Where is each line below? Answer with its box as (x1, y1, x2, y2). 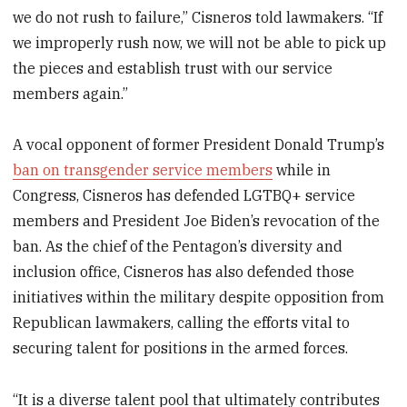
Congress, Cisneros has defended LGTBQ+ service (13, 186, 356, 205)
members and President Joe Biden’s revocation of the (13, 212, 381, 231)
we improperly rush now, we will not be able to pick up (13, 33, 387, 52)
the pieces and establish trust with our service (13, 58, 333, 77)
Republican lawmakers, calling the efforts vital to (13, 313, 351, 333)
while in (273, 161, 332, 180)
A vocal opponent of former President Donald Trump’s (13, 135, 385, 154)
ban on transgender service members (13, 161, 273, 180)
